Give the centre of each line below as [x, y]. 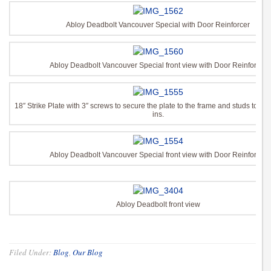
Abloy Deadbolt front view [158, 204]
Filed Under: [31, 252]
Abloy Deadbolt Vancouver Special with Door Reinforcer [158, 24]
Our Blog [88, 252]
